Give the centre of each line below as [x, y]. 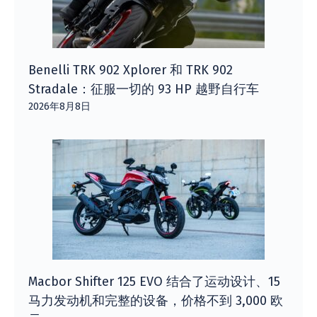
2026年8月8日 [59, 106]
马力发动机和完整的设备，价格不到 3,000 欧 [156, 300]
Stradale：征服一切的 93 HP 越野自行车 [144, 89]
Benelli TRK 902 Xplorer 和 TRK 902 [131, 70]
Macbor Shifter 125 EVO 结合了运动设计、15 [154, 281]
